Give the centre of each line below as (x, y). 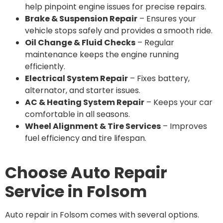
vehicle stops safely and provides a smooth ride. (119, 30)
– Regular (155, 42)
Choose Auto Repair (86, 173)
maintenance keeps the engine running (102, 54)
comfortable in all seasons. (77, 114)
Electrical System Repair (76, 78)
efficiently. (45, 66)
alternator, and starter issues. (83, 90)
